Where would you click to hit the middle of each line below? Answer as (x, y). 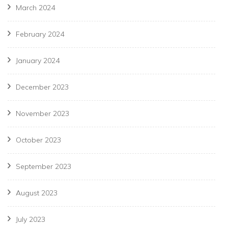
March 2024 (35, 8)
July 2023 (31, 220)
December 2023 (42, 87)
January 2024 (38, 61)
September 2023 (44, 167)
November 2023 (42, 114)
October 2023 (38, 140)
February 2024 (40, 34)
